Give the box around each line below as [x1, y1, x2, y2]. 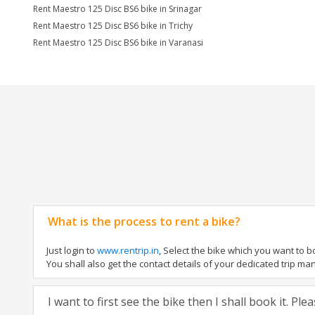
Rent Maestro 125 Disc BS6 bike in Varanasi [33, 37, 203, 49]
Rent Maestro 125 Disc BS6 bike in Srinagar [33, 3, 202, 15]
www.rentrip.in [97, 244, 159, 257]
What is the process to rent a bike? [48, 214, 240, 229]
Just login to [46, 244, 97, 257]
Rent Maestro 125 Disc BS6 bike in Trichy [33, 20, 193, 32]
